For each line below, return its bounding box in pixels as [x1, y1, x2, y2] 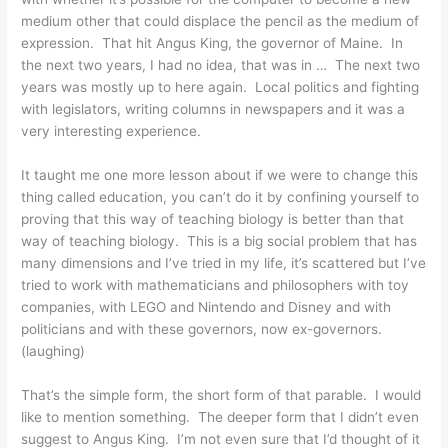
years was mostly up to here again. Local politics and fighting [21, 79, 420, 96]
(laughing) [21, 342, 86, 359]
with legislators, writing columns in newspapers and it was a [21, 101, 406, 118]
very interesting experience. [21, 123, 202, 140]
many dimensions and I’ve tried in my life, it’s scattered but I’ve [21, 254, 427, 271]
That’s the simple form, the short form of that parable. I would [21, 386, 422, 403]
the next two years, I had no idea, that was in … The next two [21, 57, 421, 74]
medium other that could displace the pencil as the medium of [21, 13, 420, 30]
